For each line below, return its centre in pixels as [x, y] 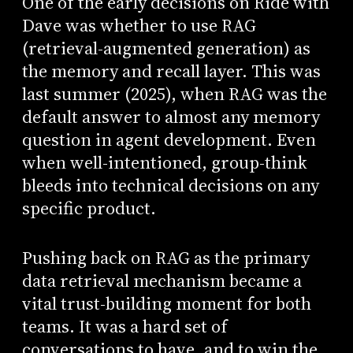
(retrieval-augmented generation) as [166, 49]
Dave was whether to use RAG [139, 26]
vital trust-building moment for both [166, 303]
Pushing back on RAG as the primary [165, 258]
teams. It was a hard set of [124, 326]
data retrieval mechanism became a [162, 281]
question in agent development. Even [169, 140]
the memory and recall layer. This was [171, 72]
